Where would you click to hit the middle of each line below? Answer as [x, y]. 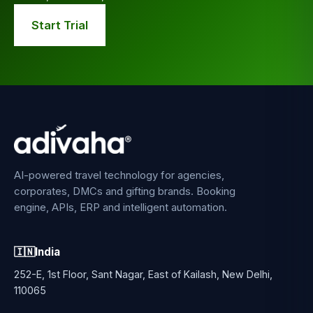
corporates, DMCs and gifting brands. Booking [125, 192]
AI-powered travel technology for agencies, [119, 176]
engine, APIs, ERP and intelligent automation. [121, 208]
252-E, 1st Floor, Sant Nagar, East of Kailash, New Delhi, [143, 274]
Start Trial [60, 25]
